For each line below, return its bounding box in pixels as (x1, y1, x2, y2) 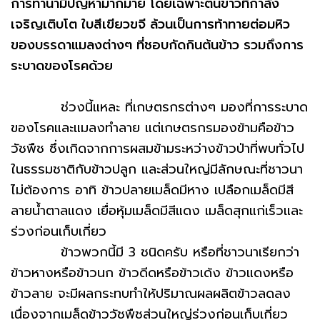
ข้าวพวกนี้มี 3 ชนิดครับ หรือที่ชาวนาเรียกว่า (11, 242, 299, 262)
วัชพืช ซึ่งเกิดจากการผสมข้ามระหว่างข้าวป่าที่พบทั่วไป (11, 139, 304, 159)
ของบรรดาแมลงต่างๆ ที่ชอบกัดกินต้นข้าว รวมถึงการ (11, 35, 304, 55)
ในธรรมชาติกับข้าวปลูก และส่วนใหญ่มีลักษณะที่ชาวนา (11, 159, 303, 179)
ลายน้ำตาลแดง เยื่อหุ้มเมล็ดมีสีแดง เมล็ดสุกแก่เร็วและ (11, 201, 303, 221)
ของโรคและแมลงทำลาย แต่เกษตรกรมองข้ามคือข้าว (11, 118, 294, 138)
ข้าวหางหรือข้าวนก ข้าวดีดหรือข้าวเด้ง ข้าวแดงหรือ (11, 263, 294, 283)
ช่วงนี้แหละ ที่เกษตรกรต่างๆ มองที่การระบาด (11, 97, 308, 117)
